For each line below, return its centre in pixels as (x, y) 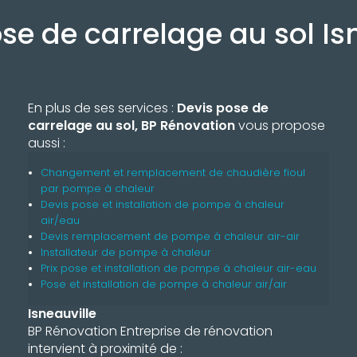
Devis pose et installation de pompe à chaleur (162, 204)
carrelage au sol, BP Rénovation (131, 126)
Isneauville (62, 314)
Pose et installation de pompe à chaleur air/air (163, 284)
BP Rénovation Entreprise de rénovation (150, 331)
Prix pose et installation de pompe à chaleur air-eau (178, 268)
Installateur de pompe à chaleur (126, 252)
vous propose (280, 126)
